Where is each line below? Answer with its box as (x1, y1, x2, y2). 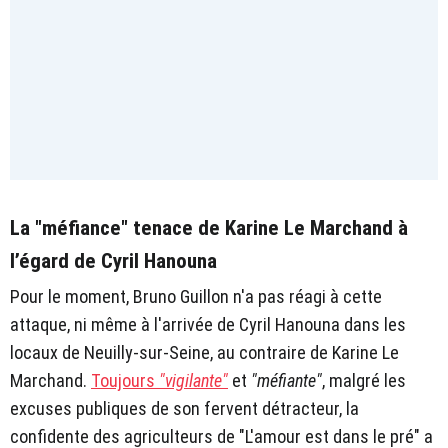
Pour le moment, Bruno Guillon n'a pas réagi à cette (10, 285, 382, 307)
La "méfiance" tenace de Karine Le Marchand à (10, 215, 408, 240)
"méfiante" (251, 369, 322, 391)
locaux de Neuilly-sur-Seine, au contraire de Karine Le (10, 341, 399, 363)
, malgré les (322, 369, 406, 391)
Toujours (91, 369, 159, 391)
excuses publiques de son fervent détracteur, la (10, 397, 359, 419)
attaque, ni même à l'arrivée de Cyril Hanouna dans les (10, 313, 406, 335)
